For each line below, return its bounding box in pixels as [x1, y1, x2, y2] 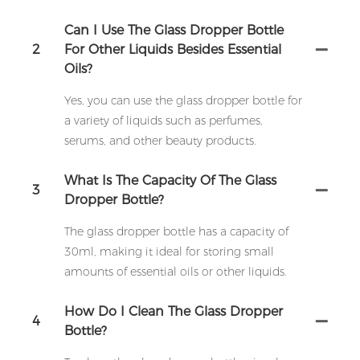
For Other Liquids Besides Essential [64, 42, 281, 58]
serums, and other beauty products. [64, 133, 256, 149]
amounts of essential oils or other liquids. [64, 264, 287, 280]
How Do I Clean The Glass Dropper [64, 304, 283, 320]
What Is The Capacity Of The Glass [64, 173, 276, 189]
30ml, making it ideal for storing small [64, 244, 274, 260]
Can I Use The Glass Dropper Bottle [64, 22, 284, 39]
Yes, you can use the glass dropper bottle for [64, 93, 302, 108]
